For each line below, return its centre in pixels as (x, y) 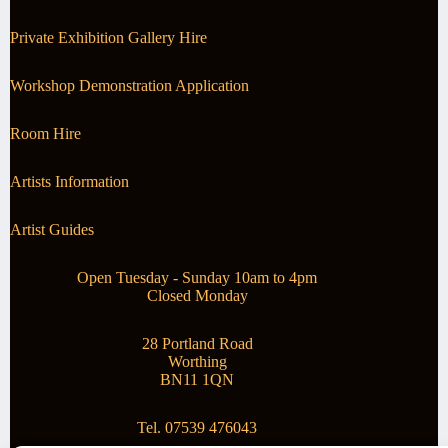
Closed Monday (197, 296)
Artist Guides (52, 230)
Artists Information (69, 182)
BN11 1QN (197, 380)
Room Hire (45, 134)
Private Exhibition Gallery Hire (108, 38)
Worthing (197, 362)
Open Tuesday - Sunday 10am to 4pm (197, 278)
